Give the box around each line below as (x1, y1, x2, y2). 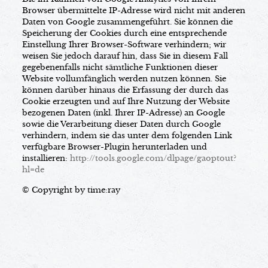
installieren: (22, 153, 70, 163)
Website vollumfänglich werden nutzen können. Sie (22, 74, 226, 84)
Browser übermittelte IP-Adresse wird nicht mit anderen (22, 5, 245, 16)
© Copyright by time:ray (22, 185, 120, 195)
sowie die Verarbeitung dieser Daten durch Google (22, 119, 221, 129)
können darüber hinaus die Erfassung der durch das (22, 85, 229, 95)
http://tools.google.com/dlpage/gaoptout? (69, 153, 236, 163)
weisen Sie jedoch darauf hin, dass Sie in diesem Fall (22, 51, 228, 61)
